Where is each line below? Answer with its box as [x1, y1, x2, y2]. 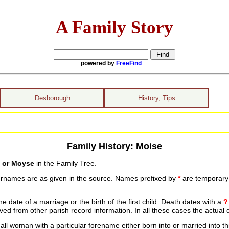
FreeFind [116, 59, 142, 67]
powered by [81, 59, 116, 67]
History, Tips [138, 94, 175, 102]
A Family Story [56, 17, 173, 37]
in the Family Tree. [34, 159, 97, 168]
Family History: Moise [66, 141, 162, 151]
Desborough [34, 94, 70, 102]
